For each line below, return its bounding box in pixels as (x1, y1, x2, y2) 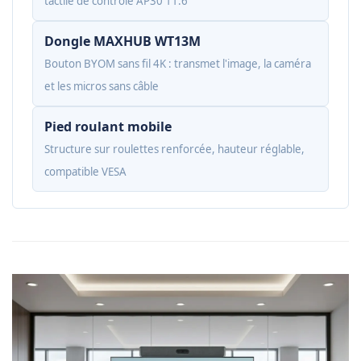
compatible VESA (44, 164, 127, 180)
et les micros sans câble (44, 79, 159, 94)
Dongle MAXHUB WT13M (44, 32, 201, 51)
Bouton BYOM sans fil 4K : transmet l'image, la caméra (44, 56, 311, 72)
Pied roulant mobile (44, 118, 172, 136)
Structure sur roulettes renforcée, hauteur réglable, (44, 142, 305, 157)
